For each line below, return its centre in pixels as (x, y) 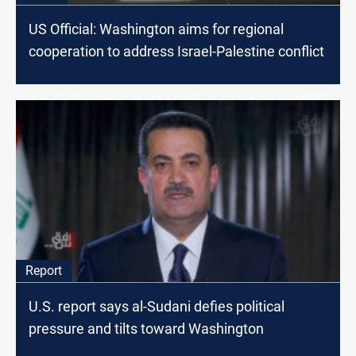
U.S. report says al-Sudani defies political (157, 306)
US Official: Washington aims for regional (156, 29)
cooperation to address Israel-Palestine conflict (176, 52)
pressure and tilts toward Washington (146, 328)
